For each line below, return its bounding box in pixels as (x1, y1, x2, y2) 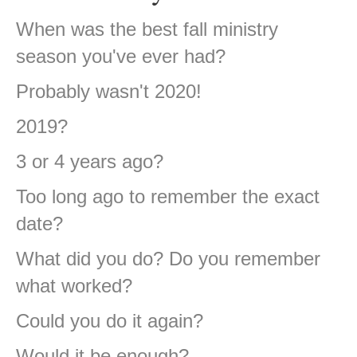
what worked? (16, 275, 132, 297)
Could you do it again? (16, 310, 203, 332)
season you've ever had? (16, 45, 226, 68)
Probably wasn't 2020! (16, 80, 202, 103)
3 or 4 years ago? (16, 151, 163, 173)
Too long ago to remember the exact (16, 186, 320, 208)
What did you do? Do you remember (16, 248, 320, 270)
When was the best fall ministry (16, 18, 278, 41)
